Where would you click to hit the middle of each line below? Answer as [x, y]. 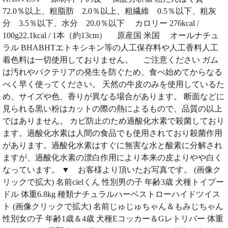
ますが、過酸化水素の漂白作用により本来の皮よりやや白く [112, 157]
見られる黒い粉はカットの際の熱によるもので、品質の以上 [112, 108]
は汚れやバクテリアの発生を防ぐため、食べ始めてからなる [112, 72]
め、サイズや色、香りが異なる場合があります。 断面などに [113, 96]
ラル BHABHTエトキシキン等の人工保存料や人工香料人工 [110, 47]
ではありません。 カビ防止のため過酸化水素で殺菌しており [113, 121]
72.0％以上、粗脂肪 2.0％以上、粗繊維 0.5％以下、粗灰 [109, 11]
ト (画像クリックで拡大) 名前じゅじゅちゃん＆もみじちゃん [113, 206]
